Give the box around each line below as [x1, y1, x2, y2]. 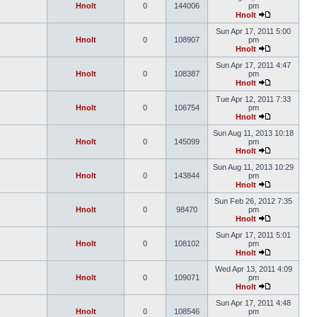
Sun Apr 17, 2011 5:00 [216, 27, 291, 35]
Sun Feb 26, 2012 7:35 [214, 197, 292, 205]
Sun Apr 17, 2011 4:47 [216, 61, 291, 69]
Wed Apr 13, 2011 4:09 [214, 265, 292, 273]
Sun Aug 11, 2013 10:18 [213, 129, 294, 137]
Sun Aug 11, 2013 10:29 [213, 163, 294, 171]
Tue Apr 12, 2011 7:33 [216, 95, 291, 103]
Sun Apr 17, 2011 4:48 [216, 299, 291, 307]
